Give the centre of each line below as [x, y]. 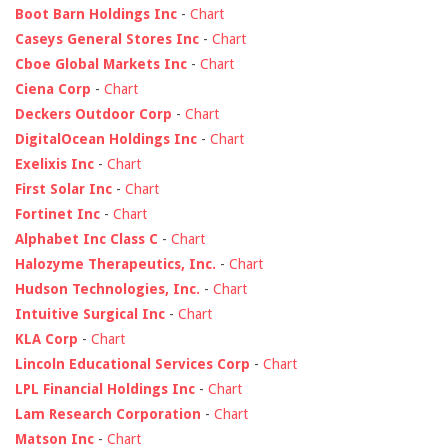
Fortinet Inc [57, 213]
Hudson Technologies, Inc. [107, 288]
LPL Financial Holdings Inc [105, 388]
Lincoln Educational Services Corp [132, 363]
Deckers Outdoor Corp [93, 113]
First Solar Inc [63, 188]
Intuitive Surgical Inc [90, 313]
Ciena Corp [53, 88]
